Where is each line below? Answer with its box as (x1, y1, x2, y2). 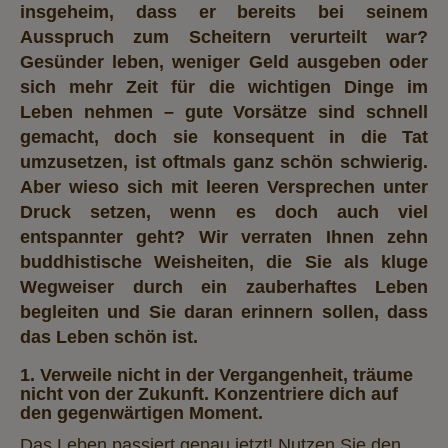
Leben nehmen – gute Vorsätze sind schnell (20, 101, 428, 122)
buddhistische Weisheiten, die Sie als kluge (20, 251, 428, 272)
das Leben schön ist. (20, 326, 198, 347)
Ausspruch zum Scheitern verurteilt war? (20, 26, 428, 47)
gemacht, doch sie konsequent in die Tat (20, 126, 428, 147)
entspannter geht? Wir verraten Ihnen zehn (20, 226, 428, 247)
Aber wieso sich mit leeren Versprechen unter (20, 176, 428, 197)
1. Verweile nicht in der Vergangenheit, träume (20, 364, 413, 385)
